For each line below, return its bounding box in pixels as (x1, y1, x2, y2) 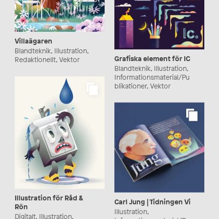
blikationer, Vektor (114, 81, 171, 90)
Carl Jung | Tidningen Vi (114, 197, 191, 206)
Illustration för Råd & (15, 193, 83, 203)
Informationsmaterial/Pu (114, 72, 190, 82)
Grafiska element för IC (114, 53, 190, 63)
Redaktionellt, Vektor (15, 55, 80, 65)
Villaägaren (15, 36, 52, 46)
